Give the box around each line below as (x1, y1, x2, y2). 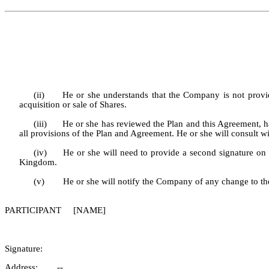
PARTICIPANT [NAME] (4, 205, 106, 216)
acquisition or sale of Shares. (19, 100, 127, 110)
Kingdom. (19, 157, 57, 168)
